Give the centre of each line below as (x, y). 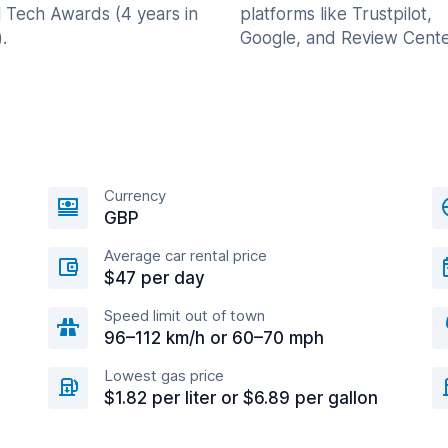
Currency (135, 196)
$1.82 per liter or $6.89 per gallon (241, 398)
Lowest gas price (164, 376)
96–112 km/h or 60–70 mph (214, 338)
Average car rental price (185, 256)
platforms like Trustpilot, (336, 14)
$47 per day (154, 278)
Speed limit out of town (184, 316)
